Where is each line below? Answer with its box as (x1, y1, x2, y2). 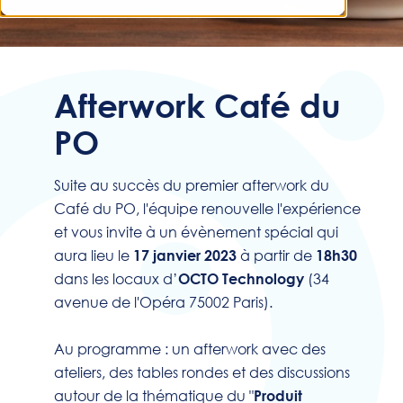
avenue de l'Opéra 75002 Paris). (54, 292, 273, 311)
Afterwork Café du (54, 86, 341, 125)
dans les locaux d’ (54, 269, 178, 288)
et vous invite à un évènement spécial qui (54, 222, 338, 241)
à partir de (237, 246, 316, 264)
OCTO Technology (178, 270, 304, 287)
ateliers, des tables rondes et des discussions (54, 363, 350, 381)
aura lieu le (54, 246, 133, 264)
